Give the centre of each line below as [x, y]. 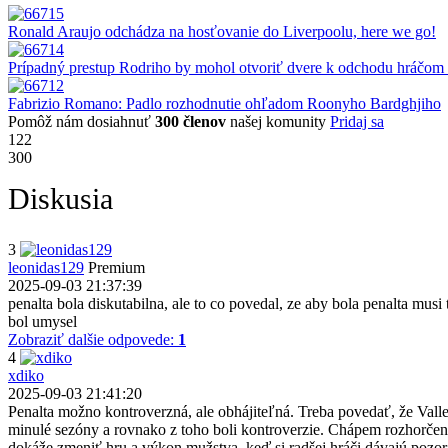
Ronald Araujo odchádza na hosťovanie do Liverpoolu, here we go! [222, 32]
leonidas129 [46, 268]
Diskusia [60, 199]
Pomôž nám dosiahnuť [81, 122]
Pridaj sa [357, 122]
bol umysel [42, 322]
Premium [116, 268]
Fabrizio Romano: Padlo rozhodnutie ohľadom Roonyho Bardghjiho [224, 104]
